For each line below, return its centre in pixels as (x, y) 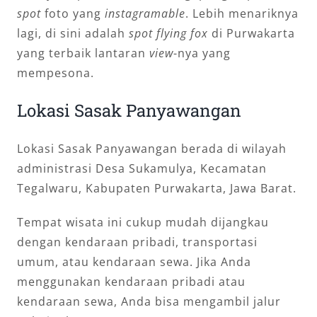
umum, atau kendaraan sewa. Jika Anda (134, 261)
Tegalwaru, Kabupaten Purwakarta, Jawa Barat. (156, 188)
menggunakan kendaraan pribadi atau (131, 281)
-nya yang (202, 53)
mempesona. (55, 73)
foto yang (73, 13)
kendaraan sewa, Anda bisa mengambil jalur (149, 301)
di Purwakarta (251, 33)
